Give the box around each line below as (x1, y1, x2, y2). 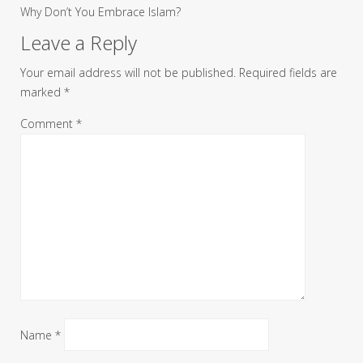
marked (20, 83, 64, 100)
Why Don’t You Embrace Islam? (20, 3, 181, 19)
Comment (20, 115, 76, 131)
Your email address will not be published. (20, 64, 236, 80)
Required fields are (239, 64, 337, 80)
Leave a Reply (20, 28, 137, 56)
